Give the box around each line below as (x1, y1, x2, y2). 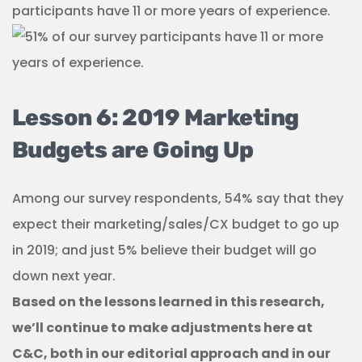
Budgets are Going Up (12, 137, 254, 164)
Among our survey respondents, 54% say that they (12, 189, 343, 208)
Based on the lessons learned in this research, (12, 293, 325, 312)
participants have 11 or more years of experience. (12, 2, 330, 21)
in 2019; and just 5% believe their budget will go (12, 241, 317, 260)
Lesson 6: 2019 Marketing (12, 104, 299, 132)
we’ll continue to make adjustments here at (12, 318, 313, 338)
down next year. (12, 267, 116, 286)
